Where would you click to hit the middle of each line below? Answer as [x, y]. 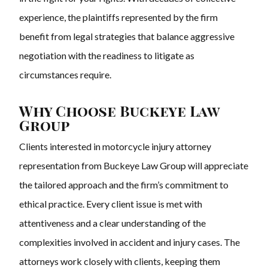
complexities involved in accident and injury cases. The [130, 242]
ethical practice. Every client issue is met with [111, 204]
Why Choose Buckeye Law [119, 111]
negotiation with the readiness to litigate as [107, 56]
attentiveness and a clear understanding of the [112, 223]
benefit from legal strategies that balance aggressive [127, 36]
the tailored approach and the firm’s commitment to [124, 185]
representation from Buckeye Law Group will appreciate [134, 166]
